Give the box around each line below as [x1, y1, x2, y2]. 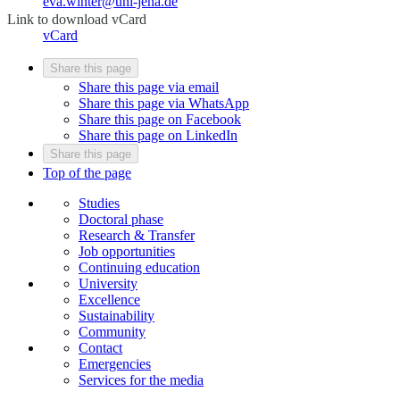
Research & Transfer [79, 227, 195, 243]
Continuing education [79, 259, 200, 275]
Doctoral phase [79, 211, 163, 227]
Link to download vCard [7, 11, 146, 27]
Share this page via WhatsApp [79, 95, 249, 111]
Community [79, 323, 146, 339]
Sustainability [79, 307, 154, 323]
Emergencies [79, 355, 151, 371]
